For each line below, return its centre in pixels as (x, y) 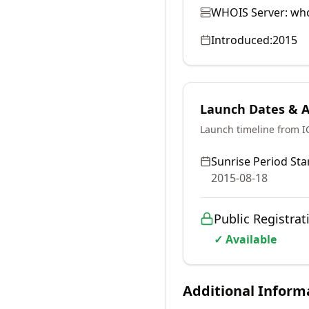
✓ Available (245, 239)
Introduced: (242, 40)
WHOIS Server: (249, 12)
